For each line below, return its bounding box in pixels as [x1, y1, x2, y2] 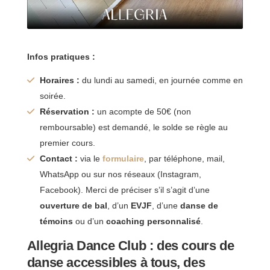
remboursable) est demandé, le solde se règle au [39, 122, 228, 132]
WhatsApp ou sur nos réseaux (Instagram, [39, 169, 201, 179]
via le [77, 153, 102, 163]
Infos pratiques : [27, 51, 95, 61]
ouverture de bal [39, 200, 107, 210]
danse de [180, 200, 218, 210]
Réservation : [39, 106, 95, 116]
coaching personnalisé [105, 216, 201, 226]
